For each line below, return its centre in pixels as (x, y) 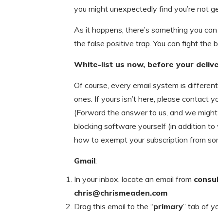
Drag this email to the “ (114, 206)
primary (168, 206)
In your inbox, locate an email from (134, 179)
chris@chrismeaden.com (121, 193)
